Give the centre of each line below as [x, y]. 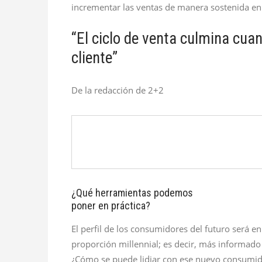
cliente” [94, 58]
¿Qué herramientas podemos [132, 193]
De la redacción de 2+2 [118, 90]
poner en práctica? [111, 206]
